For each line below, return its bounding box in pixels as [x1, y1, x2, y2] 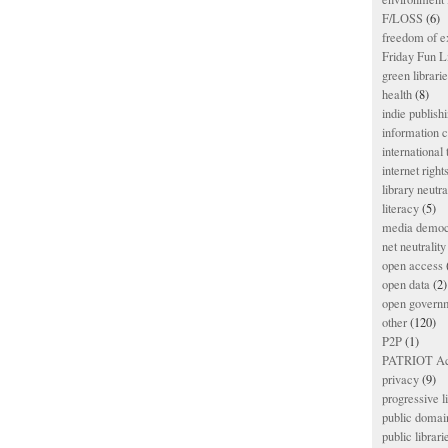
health [382, 86, 412, 103]
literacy [382, 200, 419, 217]
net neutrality [382, 238, 446, 255]
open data [382, 276, 430, 293]
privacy [382, 371, 419, 388]
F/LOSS [382, 10, 423, 27]
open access [382, 257, 443, 274]
